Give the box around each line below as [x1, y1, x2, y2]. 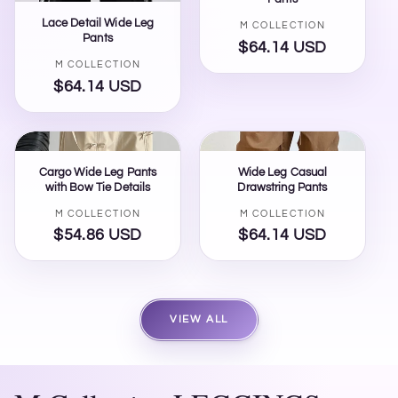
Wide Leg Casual [237, 165, 328, 179]
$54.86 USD [53, 227, 142, 244]
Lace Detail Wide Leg [41, 17, 155, 30]
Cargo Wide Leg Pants [38, 165, 157, 179]
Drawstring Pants [237, 180, 328, 194]
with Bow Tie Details [44, 180, 151, 194]
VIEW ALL [170, 314, 228, 326]
